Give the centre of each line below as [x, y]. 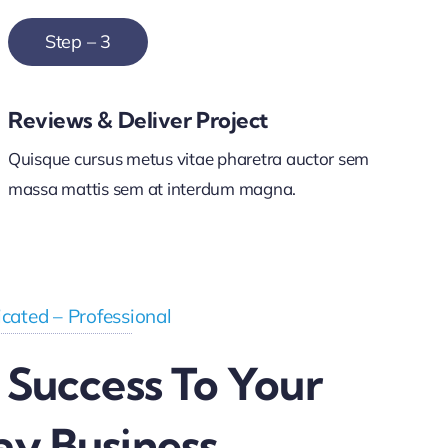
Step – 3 [78, 41]
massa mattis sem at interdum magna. [152, 188]
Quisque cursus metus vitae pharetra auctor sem [188, 158]
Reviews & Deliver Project [137, 120]
